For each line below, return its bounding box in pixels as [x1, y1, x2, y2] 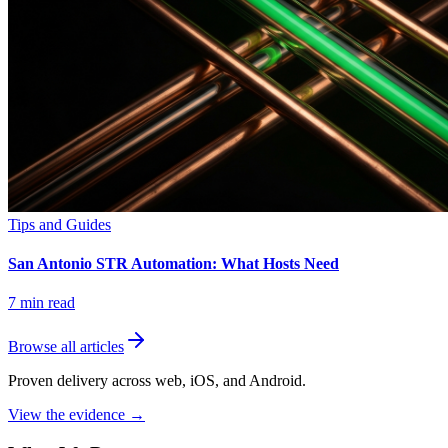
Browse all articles [8, 338, 124, 356]
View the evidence [8, 406, 129, 424]
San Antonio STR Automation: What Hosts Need [8, 255, 339, 273]
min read [16, 294, 75, 312]
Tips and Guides [8, 215, 111, 233]
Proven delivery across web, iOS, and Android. [8, 372, 306, 390]
